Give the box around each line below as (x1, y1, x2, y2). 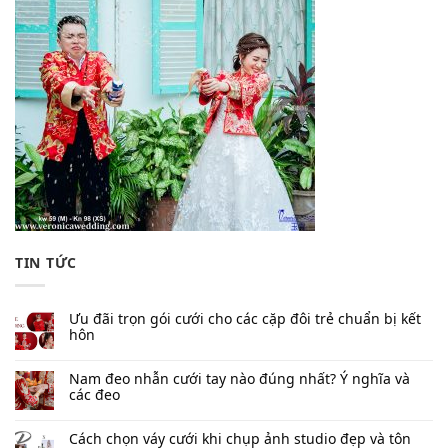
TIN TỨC (15, 253, 77, 273)
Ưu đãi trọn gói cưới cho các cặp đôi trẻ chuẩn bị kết (69, 308, 421, 328)
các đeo (69, 384, 120, 404)
